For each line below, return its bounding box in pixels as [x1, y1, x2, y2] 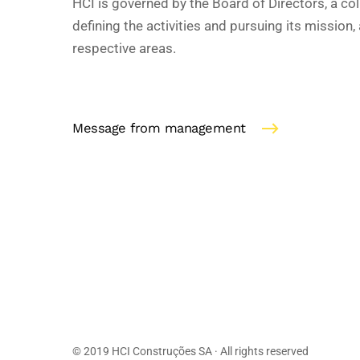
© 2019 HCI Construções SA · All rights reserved [72, 345, 309, 358]
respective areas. [72, 41, 176, 57]
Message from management [72, 120, 246, 136]
